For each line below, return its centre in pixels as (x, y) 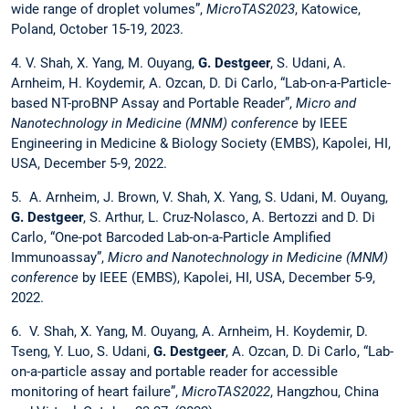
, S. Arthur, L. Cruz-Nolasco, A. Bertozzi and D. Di (229, 218)
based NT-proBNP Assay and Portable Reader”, (153, 104)
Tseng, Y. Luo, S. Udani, (82, 352)
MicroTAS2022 (226, 392)
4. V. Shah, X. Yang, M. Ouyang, (105, 63)
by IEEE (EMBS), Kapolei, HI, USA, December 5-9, (227, 278)
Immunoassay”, (59, 258)
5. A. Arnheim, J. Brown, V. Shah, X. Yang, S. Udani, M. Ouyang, (199, 198)
